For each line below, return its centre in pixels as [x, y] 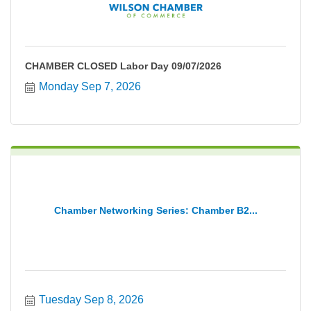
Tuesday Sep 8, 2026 [91, 300]
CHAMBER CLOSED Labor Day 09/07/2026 [123, 66]
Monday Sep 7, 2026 [90, 86]
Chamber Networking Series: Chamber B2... [155, 210]
